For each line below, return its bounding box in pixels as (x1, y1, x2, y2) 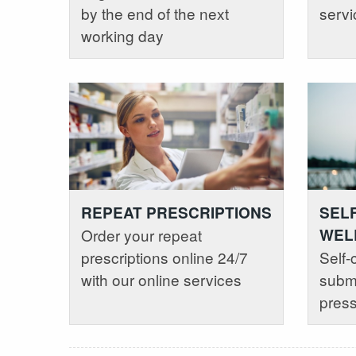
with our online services (81, 269, 242, 291)
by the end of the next (81, 2, 229, 24)
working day (81, 24, 164, 46)
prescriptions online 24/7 (81, 246, 248, 269)
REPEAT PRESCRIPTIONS (81, 202, 272, 224)
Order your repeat (81, 224, 202, 246)
